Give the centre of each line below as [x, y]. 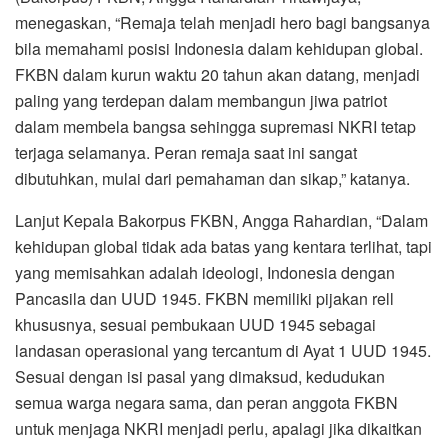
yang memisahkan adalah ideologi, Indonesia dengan [205, 273]
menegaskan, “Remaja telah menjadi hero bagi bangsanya [222, 23]
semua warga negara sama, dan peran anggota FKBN [206, 403]
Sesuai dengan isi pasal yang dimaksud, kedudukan [200, 377]
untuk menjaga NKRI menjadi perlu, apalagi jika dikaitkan [218, 429]
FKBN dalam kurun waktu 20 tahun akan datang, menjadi [217, 75]
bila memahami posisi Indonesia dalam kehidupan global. [219, 49]
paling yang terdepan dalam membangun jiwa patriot [201, 101]
